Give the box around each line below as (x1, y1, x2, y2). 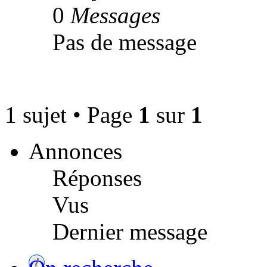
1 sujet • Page (5, 101, 138, 128)
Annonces (29, 138, 122, 164)
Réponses (52, 164, 142, 191)
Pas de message (52, 29, 197, 55)
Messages (70, 2, 160, 28)
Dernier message (52, 218, 207, 244)
